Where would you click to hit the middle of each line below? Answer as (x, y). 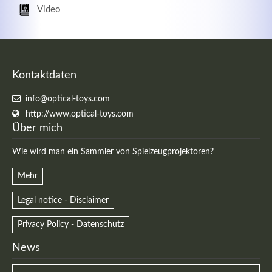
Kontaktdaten (45, 75)
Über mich (38, 128)
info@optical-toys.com (68, 99)
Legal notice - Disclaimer (63, 200)
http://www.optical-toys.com (80, 114)
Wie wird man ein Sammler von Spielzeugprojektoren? (113, 151)
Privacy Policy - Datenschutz (71, 224)
